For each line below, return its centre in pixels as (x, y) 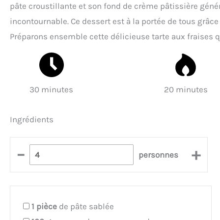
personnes (159, 154)
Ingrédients (32, 120)
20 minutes (186, 89)
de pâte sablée (85, 206)
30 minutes (52, 89)
